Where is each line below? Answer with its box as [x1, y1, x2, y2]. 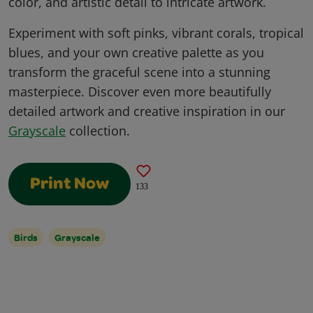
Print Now [30, 177, 109, 194]
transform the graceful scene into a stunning [8, 64, 270, 81]
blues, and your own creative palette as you [8, 44, 264, 61]
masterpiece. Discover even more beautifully [8, 83, 271, 101]
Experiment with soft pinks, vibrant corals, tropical [8, 24, 304, 42]
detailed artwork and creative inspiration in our [8, 103, 285, 120]
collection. [66, 122, 130, 140]
